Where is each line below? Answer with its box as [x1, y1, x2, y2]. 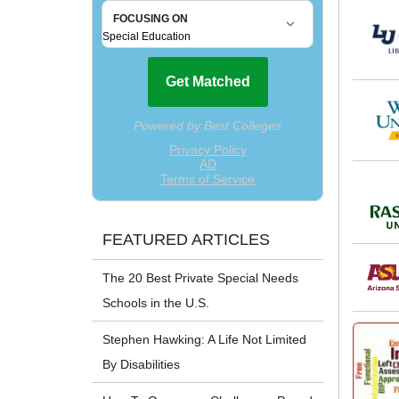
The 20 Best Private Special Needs [102, 271, 299, 286]
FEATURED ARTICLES [102, 231, 271, 249]
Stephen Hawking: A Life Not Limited [102, 332, 307, 347]
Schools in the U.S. [102, 296, 210, 311]
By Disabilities [102, 357, 181, 372]
